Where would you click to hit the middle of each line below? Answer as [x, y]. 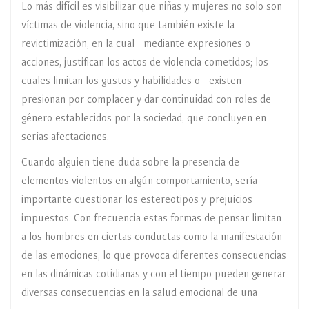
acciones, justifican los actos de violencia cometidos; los [145, 63]
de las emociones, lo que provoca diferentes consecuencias [154, 256]
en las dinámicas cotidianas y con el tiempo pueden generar [154, 275]
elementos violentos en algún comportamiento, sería [139, 181]
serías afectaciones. [65, 137]
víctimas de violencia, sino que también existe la [128, 26]
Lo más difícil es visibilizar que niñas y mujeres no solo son [152, 7]
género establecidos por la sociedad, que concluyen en [144, 119]
